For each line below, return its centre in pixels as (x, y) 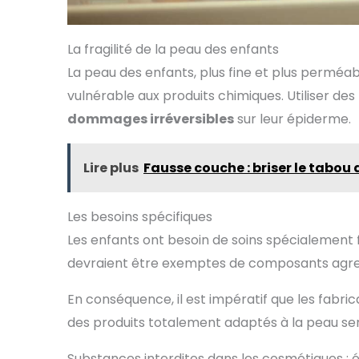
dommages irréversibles (151, 119)
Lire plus (111, 168)
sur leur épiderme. (292, 119)
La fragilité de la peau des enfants (173, 50)
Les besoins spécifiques (140, 217)
